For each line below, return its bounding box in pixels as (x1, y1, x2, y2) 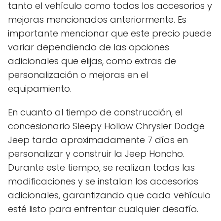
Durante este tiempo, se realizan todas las (8, 161, 195, 174)
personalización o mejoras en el (8, 69, 148, 81)
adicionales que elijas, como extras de (8, 55, 176, 68)
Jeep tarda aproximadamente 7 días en (8, 134, 188, 147)
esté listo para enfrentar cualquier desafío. (8, 203, 198, 216)
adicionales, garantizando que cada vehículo (8, 189, 211, 202)
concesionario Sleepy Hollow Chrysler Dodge (8, 120, 205, 133)
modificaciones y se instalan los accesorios (8, 175, 198, 188)
